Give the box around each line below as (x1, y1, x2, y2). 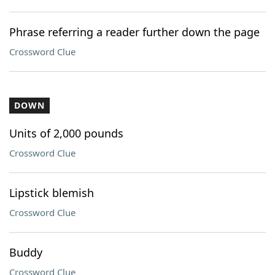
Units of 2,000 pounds (9, 126, 123, 141)
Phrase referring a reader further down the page (9, 25, 260, 39)
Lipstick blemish (9, 185, 94, 200)
